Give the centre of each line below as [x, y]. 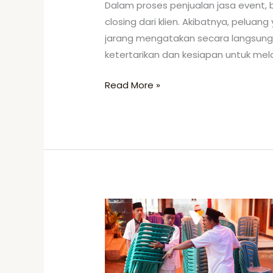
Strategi [123, 206]
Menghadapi [133, 222]
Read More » [133, 85]
